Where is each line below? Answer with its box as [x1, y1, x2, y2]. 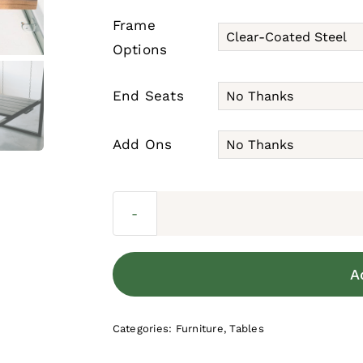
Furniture [175, 322, 224, 335]
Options [112, 41, 168, 58]
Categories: [112, 322, 176, 335]
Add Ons [112, 136, 173, 152]
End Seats [112, 88, 184, 104]
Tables [229, 322, 264, 335]
